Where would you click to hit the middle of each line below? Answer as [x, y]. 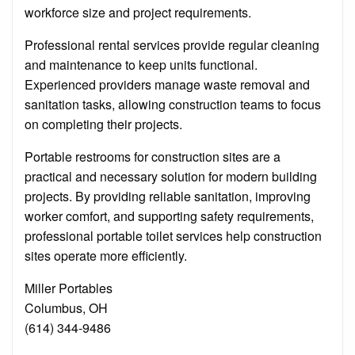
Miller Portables [69, 288]
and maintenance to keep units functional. [141, 65]
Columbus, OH [66, 308]
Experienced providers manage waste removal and [167, 85]
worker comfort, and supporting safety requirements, [169, 216]
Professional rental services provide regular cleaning [172, 45]
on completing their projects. [103, 124]
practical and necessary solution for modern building [171, 177]
